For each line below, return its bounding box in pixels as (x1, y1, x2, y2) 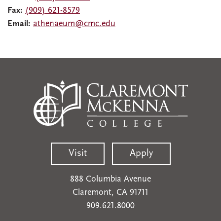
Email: (7, 19, 31, 29)
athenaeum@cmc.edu (33, 19, 115, 29)
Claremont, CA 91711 (73, 188, 148, 197)
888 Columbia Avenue (70, 175, 151, 184)
